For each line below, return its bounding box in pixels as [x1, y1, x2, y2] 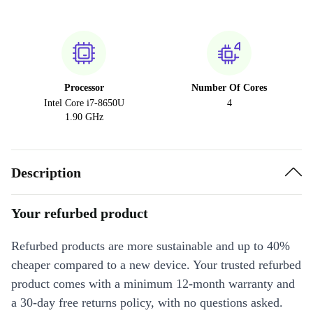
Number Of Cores [191, 82, 267, 93]
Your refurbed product [11, 205, 148, 221]
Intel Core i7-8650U [43, 98, 124, 108]
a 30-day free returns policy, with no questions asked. [11, 296, 283, 310]
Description [11, 164, 81, 180]
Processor [64, 82, 104, 93]
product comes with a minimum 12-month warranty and [11, 277, 295, 291]
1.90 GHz [64, 112, 103, 122]
